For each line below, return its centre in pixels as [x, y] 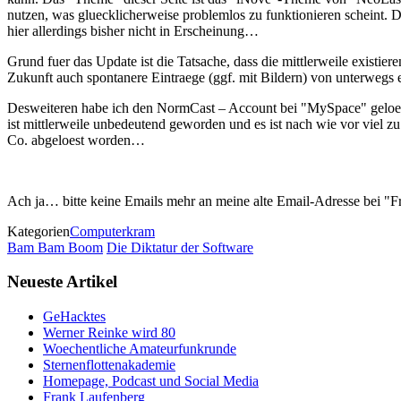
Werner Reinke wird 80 [109, 333]
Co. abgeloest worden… [76, 140]
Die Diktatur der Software [180, 247]
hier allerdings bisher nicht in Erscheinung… [133, 30]
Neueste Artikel [62, 282]
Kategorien [38, 231]
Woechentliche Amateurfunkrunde [140, 349]
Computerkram [112, 231]
